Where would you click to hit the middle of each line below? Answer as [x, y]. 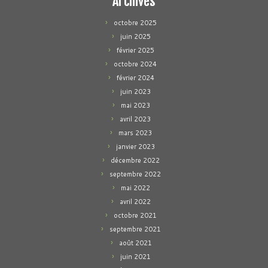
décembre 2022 [135, 160]
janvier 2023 [135, 147]
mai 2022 [135, 188]
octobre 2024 [135, 64]
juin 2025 [135, 36]
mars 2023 [135, 133]
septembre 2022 [135, 174]
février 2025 [135, 50]
